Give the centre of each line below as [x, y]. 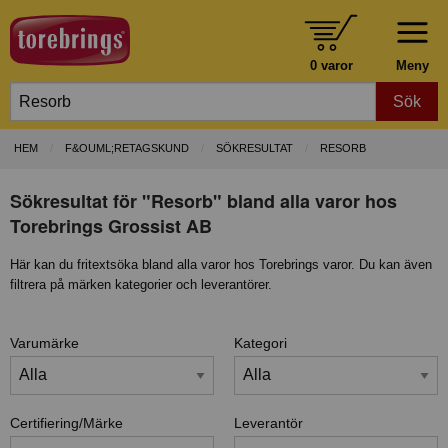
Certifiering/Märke [66, 422]
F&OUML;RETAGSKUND [127, 148]
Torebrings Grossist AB [111, 225]
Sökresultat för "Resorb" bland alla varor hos [203, 200]
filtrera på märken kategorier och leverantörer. [141, 284]
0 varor [331, 65]
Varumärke [44, 342]
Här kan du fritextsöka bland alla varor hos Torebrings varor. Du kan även [221, 264]
